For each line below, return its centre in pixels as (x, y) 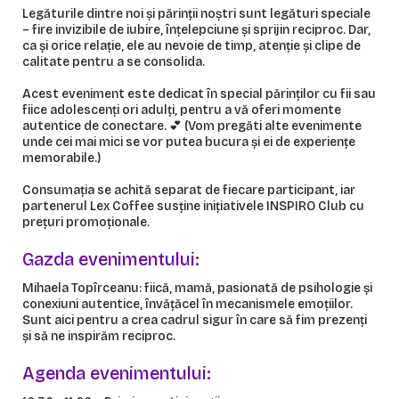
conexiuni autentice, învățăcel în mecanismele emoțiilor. (187, 304)
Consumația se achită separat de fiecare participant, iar (189, 190)
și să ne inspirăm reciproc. (99, 336)
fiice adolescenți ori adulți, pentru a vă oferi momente (182, 110)
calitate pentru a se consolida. (114, 61)
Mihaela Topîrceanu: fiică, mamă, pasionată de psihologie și (197, 288)
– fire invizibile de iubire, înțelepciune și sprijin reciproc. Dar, (196, 29)
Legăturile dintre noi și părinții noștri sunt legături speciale (196, 13)
